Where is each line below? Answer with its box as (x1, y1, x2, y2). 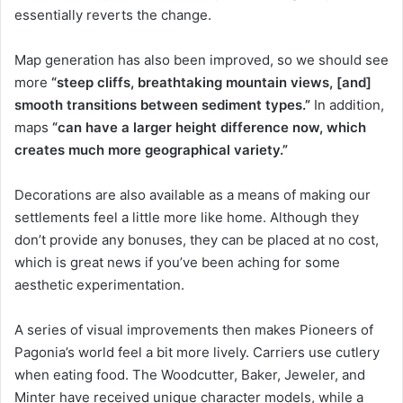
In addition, (310, 95, 384, 113)
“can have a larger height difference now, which (52, 118, 366, 136)
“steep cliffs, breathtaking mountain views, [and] (51, 73, 372, 91)
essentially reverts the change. (14, 5, 211, 23)
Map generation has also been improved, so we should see (14, 50, 389, 68)
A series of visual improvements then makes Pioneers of (14, 320, 373, 338)
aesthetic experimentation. (14, 275, 184, 293)
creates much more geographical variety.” (14, 140, 288, 158)
